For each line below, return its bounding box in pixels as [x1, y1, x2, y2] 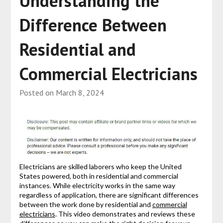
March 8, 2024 [55, 87, 104, 98]
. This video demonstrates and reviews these [55, 209, 195, 218]
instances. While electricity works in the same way [19, 181, 175, 190]
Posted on [19, 87, 56, 98]
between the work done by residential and [19, 200, 152, 209]
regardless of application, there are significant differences [19, 190, 199, 199]
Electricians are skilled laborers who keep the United [19, 162, 182, 171]
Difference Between [19, 13, 167, 36]
